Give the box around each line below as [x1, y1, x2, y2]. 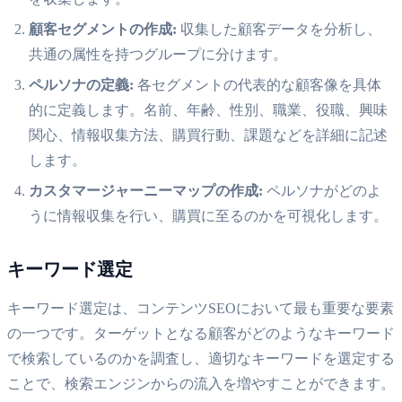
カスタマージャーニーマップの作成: [29, 182, 263, 198]
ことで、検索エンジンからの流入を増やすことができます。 [7, 375, 395, 391]
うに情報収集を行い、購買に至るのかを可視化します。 [29, 207, 388, 223]
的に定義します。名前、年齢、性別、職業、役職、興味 [29, 101, 388, 118]
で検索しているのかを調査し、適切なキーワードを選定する [7, 350, 395, 366]
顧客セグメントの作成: [29, 21, 177, 37]
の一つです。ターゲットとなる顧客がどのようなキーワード [7, 325, 395, 341]
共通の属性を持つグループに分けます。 [29, 46, 287, 62]
